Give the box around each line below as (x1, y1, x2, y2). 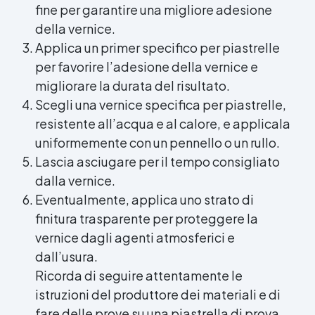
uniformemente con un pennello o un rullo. (35, 134, 280, 150)
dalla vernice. (35, 172, 115, 188)
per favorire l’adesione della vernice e (35, 58, 258, 75)
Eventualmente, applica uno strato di (35, 191, 254, 207)
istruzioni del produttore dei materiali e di (35, 285, 281, 302)
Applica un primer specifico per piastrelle (35, 39, 280, 56)
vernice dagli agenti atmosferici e (35, 229, 235, 245)
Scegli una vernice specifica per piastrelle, (35, 96, 286, 112)
